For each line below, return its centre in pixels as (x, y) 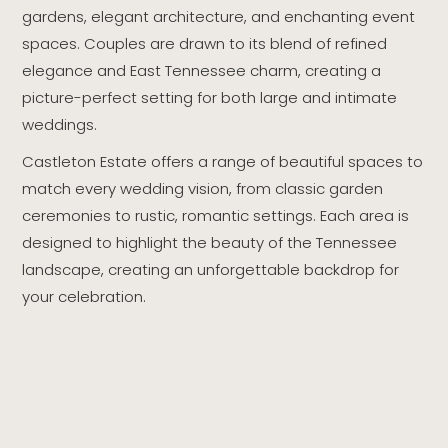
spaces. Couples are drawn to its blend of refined (205, 43)
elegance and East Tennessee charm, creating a (202, 70)
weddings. (60, 124)
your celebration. (84, 296)
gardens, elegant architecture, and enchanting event (219, 16)
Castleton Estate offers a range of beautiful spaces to (223, 161)
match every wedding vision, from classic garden (203, 188)
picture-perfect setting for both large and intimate (210, 97)
